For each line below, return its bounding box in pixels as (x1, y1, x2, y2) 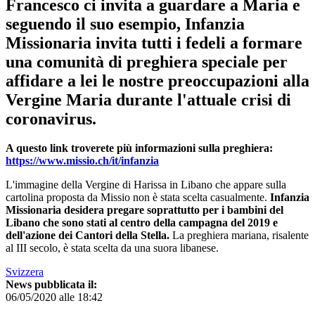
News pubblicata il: (6, 278, 97, 291)
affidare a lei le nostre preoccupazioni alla (6, 71, 309, 90)
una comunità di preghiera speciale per (6, 52, 288, 71)
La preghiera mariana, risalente (172, 229, 309, 242)
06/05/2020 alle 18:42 (6, 291, 103, 304)
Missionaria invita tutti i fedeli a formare (6, 33, 302, 52)
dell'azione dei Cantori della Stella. (6, 229, 172, 242)
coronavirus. (6, 109, 96, 128)
